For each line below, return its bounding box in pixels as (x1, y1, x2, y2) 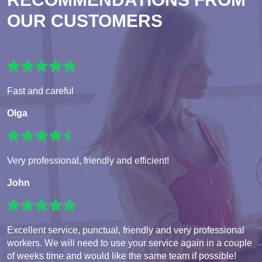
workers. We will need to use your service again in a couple (7, 238, 252, 249)
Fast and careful (7, 86, 74, 96)
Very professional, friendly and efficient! (7, 156, 169, 166)
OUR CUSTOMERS (7, 11, 163, 31)
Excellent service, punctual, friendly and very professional (7, 225, 244, 236)
